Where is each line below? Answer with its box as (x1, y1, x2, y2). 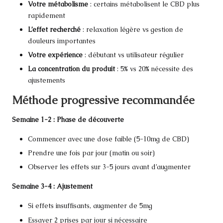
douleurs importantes (28, 36, 96, 45)
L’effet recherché (28, 24, 81, 34)
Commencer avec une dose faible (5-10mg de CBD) (28, 134, 189, 144)
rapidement (28, 10, 65, 20)
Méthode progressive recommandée (12, 93, 195, 108)
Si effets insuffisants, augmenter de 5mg (28, 201, 152, 211)
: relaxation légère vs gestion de (81, 24, 183, 34)
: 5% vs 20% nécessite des (115, 64, 193, 73)
